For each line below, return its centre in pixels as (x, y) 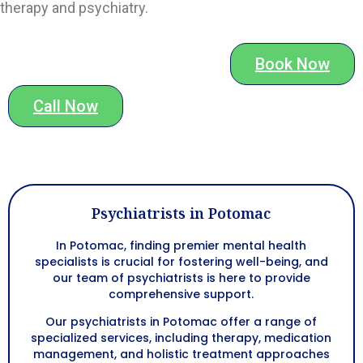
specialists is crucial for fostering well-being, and (181, 261)
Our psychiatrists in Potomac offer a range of (181, 321)
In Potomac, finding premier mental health (181, 245)
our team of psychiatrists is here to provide (181, 278)
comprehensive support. (181, 294)
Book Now (293, 64)
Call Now (66, 106)
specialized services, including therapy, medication (181, 337)
